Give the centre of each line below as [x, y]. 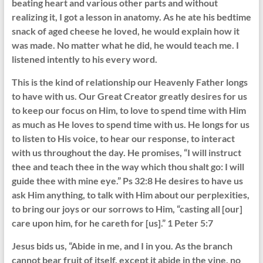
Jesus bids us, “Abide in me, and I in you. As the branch [122, 246]
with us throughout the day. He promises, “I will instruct [126, 153]
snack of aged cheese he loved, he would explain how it [125, 31]
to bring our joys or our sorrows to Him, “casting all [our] [127, 209]
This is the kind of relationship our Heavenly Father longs [129, 82]
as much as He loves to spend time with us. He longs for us [130, 124]
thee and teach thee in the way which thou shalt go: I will [128, 167]
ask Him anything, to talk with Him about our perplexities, [130, 195]
